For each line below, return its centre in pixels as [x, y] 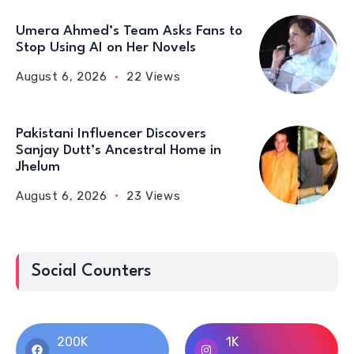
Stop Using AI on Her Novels [106, 48]
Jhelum [38, 167]
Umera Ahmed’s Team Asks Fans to [129, 31]
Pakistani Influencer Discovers [111, 134]
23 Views [154, 196]
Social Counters [91, 271]
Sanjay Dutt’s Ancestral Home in [119, 150]
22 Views [154, 77]
